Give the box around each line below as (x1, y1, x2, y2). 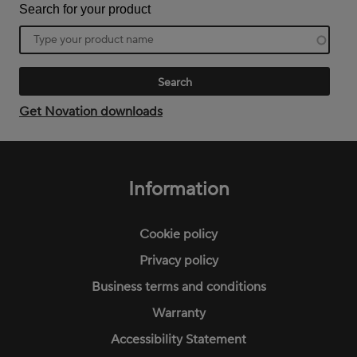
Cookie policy (139, 226, 218, 243)
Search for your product (19, 2, 151, 17)
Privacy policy (139, 253, 218, 269)
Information (127, 177, 229, 202)
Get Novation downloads (19, 104, 163, 120)
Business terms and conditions (91, 279, 266, 296)
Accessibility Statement (111, 331, 246, 348)
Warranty (151, 305, 206, 322)
